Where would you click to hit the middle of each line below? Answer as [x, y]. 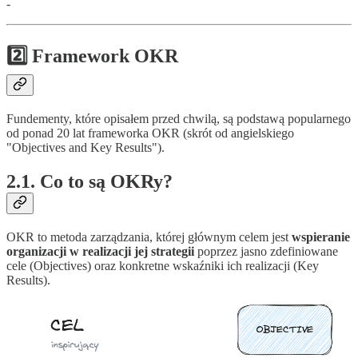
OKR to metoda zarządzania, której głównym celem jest [149, 237]
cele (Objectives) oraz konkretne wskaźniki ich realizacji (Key [163, 265]
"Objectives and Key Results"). [86, 148]
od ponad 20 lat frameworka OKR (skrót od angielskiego [150, 133]
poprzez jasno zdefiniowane [266, 251]
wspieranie [321, 237]
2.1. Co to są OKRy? [89, 182]
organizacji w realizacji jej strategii [100, 251]
